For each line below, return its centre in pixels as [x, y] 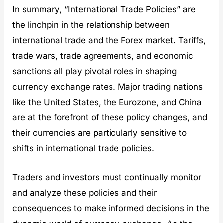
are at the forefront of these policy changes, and [110, 117]
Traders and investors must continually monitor [107, 177]
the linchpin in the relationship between [91, 25]
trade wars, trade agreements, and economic [103, 56]
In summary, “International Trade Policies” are [104, 9]
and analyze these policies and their [85, 193]
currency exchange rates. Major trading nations [108, 86]
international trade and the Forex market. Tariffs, [109, 40]
